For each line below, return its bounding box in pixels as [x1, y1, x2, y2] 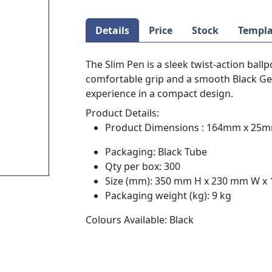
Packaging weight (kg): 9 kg [105, 188, 231, 202]
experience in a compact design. [86, 86, 233, 100]
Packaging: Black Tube [105, 144, 207, 158]
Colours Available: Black [86, 212, 194, 226]
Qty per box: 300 [105, 159, 180, 173]
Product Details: [86, 106, 159, 120]
